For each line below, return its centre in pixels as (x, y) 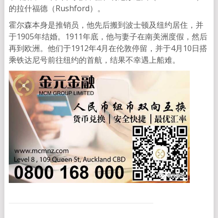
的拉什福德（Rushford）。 (57, 9)
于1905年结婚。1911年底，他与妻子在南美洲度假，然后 (108, 37)
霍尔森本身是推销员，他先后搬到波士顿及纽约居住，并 (106, 25)
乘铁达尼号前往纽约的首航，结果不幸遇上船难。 (94, 60)
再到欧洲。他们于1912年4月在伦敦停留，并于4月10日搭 (108, 48)
